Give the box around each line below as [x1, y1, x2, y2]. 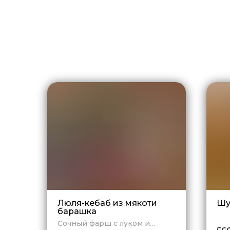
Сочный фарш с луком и [57, 218, 150, 228]
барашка [57, 206, 97, 216]
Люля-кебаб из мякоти [57, 198, 157, 208]
